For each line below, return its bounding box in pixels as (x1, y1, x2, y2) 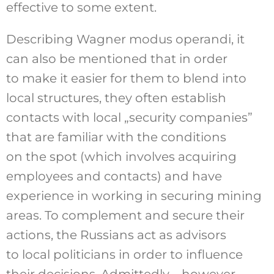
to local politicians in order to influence (6, 246, 243, 262)
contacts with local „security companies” (6, 109, 253, 125)
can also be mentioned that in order (6, 51, 228, 66)
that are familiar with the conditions (6, 129, 226, 144)
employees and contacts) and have (6, 168, 222, 183)
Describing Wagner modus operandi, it (6, 31, 245, 46)
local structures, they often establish (6, 90, 226, 105)
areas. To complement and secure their (6, 207, 245, 223)
